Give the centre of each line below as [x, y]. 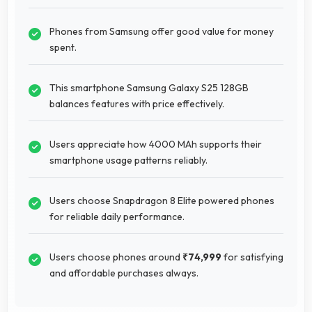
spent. [63, 47]
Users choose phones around [116, 257]
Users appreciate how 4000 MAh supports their [156, 144]
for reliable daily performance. [117, 216]
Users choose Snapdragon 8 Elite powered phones [162, 200]
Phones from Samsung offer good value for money [162, 31]
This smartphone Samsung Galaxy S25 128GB [149, 87]
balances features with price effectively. [137, 103]
